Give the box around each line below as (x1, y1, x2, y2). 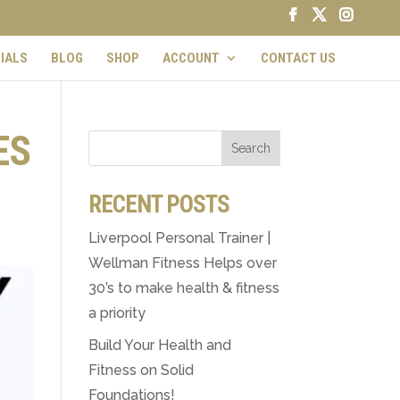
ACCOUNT (162, 49, 220, 66)
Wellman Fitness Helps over (87, 254, 277, 271)
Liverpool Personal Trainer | (87, 229, 271, 246)
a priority (87, 304, 146, 321)
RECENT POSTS (87, 190, 229, 219)
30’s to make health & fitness (87, 279, 279, 296)
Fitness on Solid (87, 362, 194, 379)
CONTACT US (261, 49, 336, 66)
